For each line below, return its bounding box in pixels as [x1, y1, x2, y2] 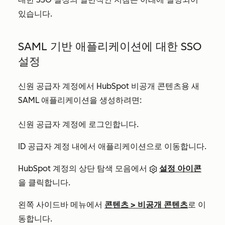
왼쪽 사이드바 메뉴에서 [18, 200, 104, 209]
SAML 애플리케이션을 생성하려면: [18, 95, 142, 105]
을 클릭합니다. [18, 178, 70, 187]
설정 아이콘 [159, 164, 201, 173]
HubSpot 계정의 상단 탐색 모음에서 [18, 164, 149, 173]
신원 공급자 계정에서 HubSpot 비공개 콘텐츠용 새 [18, 81, 199, 91]
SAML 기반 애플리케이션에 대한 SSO [18, 40, 201, 53]
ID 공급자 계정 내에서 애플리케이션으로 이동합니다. [18, 142, 206, 151]
